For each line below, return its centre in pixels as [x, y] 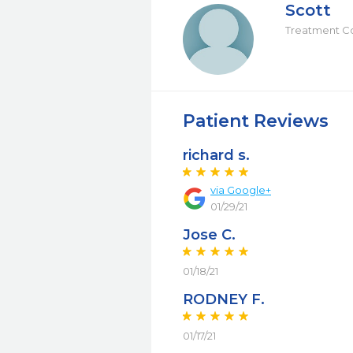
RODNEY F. [224, 299]
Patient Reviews [256, 121]
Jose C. [209, 235]
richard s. [216, 155]
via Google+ [241, 190]
